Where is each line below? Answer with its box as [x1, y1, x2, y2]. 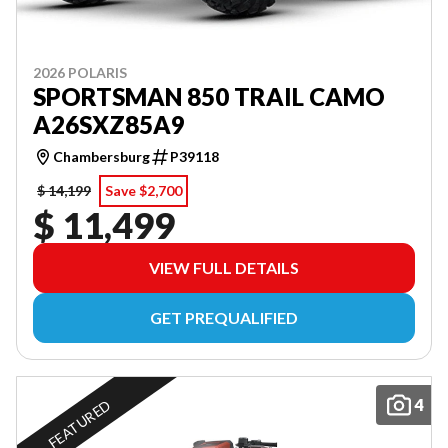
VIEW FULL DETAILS [149, 257, 299, 277]
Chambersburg [53, 147, 150, 165]
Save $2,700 [105, 181, 182, 199]
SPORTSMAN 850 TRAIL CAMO [33, 81, 385, 111]
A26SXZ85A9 [33, 109, 185, 139]
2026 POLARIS [33, 63, 127, 81]
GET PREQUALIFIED [150, 307, 298, 327]
